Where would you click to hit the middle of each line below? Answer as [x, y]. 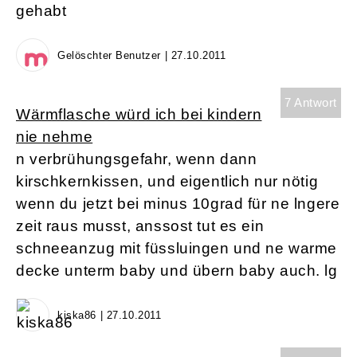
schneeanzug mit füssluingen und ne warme [177, 249]
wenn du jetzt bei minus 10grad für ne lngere [178, 204]
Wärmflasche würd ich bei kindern [139, 115]
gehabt [41, 11]
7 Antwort [310, 103]
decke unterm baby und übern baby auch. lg [177, 271]
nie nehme [55, 137]
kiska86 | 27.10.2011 [110, 316]
